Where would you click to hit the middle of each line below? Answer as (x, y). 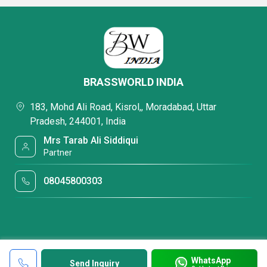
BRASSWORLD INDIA (133, 82)
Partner (58, 153)
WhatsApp (211, 260)
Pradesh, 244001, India (78, 121)
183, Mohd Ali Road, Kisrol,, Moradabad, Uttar (123, 107)
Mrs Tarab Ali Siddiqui (91, 140)
